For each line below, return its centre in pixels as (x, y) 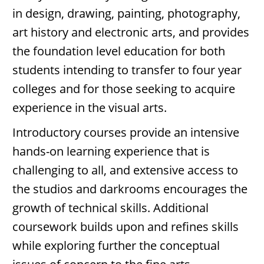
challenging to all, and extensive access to (125, 170)
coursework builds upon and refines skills (126, 227)
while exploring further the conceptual (116, 245)
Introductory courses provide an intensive (126, 132)
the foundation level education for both (119, 51)
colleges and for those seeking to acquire (124, 89)
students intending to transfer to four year (127, 70)
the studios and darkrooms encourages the (130, 189)
